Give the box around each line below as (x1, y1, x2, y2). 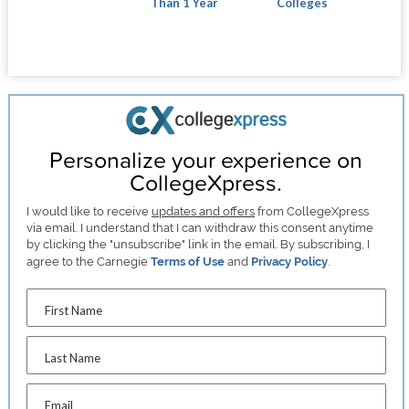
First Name (45, 302, 103, 318)
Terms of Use (151, 254, 225, 268)
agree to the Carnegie (26, 254, 152, 268)
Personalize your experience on (49, 142, 363, 175)
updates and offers (152, 204, 256, 218)
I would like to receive (26, 204, 152, 218)
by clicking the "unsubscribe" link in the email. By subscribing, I (26, 236, 371, 251)
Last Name (45, 350, 101, 365)
